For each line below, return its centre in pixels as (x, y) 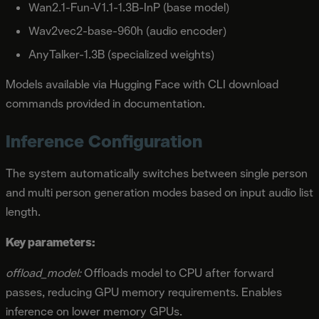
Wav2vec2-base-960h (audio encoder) (127, 31)
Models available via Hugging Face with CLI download (142, 84)
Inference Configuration (104, 141)
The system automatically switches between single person (157, 173)
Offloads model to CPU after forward (177, 273)
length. (23, 211)
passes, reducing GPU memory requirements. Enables (144, 292)
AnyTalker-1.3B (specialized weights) (121, 54)
